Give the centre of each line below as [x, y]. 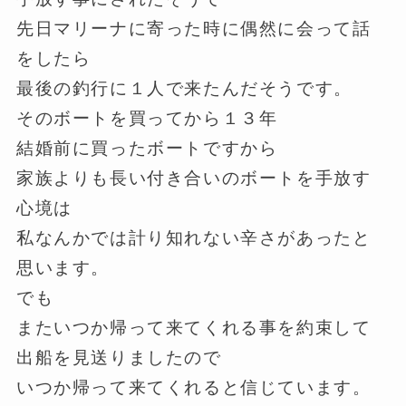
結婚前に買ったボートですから [147, 149]
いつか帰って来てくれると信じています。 [193, 388]
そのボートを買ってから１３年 [147, 119]
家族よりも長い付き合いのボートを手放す [193, 179]
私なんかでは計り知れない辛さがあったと [193, 238]
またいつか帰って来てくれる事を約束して [193, 328]
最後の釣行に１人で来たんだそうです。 [184, 89]
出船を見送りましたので [119, 358]
